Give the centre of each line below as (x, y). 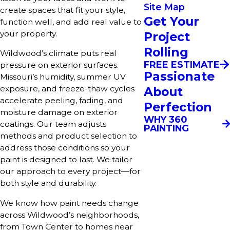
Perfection (178, 107)
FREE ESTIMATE (182, 64)
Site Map (164, 7)
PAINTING (166, 128)
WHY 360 (165, 120)
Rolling (166, 52)
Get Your (171, 21)
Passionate (179, 76)
